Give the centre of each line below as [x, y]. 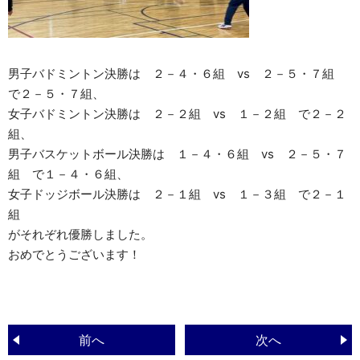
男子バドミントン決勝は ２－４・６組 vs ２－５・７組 [177, 74]
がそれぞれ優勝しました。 [80, 234]
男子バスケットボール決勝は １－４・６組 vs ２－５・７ [177, 154]
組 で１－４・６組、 [68, 174]
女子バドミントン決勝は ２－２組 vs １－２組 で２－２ [177, 114]
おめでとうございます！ [74, 254]
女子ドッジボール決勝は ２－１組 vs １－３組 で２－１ [177, 194]
